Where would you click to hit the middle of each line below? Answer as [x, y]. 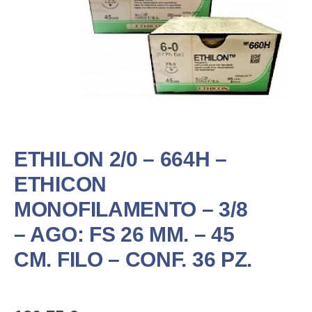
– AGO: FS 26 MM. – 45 [124, 235]
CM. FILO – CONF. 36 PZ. [133, 260]
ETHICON [60, 185]
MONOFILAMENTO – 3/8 [131, 210]
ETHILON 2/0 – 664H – [120, 159]
